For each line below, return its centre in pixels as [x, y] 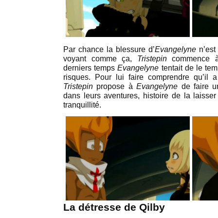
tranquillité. [82, 105]
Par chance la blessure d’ [109, 49]
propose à [115, 86]
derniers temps [91, 68]
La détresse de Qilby [114, 207]
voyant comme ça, [100, 59]
